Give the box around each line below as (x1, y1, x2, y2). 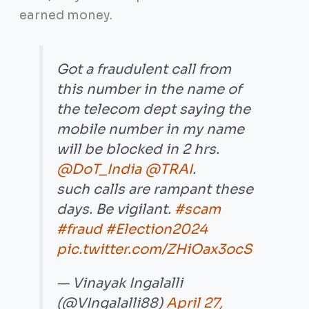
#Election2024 (106, 221, 208, 239)
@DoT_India (57, 161, 142, 179)
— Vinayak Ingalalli (57, 275, 183, 292)
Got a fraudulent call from (57, 61, 232, 79)
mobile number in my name (57, 121, 245, 139)
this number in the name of (57, 81, 242, 99)
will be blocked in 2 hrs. (57, 141, 220, 159)
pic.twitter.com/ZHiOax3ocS (57, 241, 253, 259)
